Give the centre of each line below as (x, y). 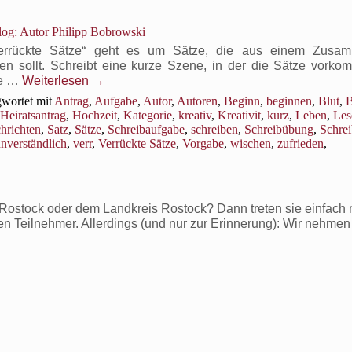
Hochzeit (95, 115)
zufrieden (301, 143)
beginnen (289, 101)
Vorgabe (203, 143)
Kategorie (148, 115)
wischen (251, 143)
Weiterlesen (57, 81)
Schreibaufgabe (146, 129)
